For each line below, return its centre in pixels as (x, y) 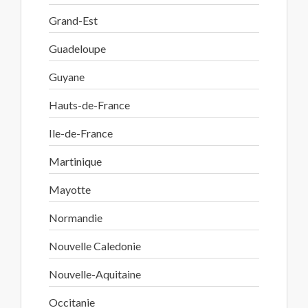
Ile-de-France (81, 133)
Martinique (75, 161)
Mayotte (70, 189)
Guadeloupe (77, 48)
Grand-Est (73, 20)
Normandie (76, 218)
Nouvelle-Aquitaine (95, 274)
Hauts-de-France (89, 105)
